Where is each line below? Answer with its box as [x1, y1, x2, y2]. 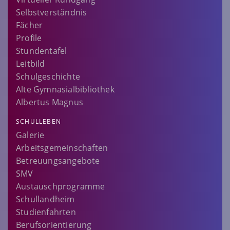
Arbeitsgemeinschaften [16, 142, 108, 154]
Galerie [16, 129, 45, 141]
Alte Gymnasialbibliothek [16, 84, 114, 95]
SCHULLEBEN [16, 117, 61, 126]
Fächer [16, 20, 43, 31]
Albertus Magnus [16, 97, 83, 108]
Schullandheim [16, 194, 75, 205]
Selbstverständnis [16, 7, 87, 18]
